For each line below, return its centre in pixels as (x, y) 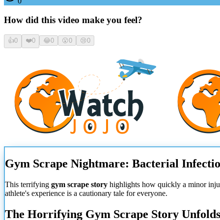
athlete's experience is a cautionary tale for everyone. (86, 193)
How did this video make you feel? (73, 20)
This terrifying (28, 185)
